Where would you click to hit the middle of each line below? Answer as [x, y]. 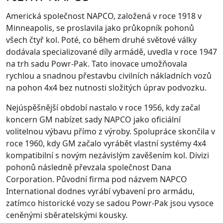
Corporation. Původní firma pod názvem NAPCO [97, 179]
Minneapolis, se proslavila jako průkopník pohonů [100, 28]
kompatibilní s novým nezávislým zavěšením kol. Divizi [108, 155]
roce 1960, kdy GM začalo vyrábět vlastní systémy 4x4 [106, 143]
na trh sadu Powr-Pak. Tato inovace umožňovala [97, 63]
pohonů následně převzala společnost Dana [89, 167]
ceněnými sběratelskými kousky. [67, 215]
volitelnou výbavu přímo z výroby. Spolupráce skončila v [111, 131]
